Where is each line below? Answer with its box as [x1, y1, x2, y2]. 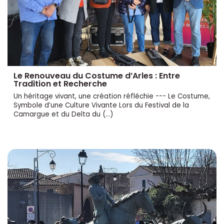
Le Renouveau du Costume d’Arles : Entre [13, 69, 180, 81]
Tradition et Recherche [13, 77, 107, 89]
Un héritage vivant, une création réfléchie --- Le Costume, [13, 91, 210, 101]
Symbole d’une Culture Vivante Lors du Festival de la [13, 100, 189, 110]
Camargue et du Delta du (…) [13, 109, 113, 119]
